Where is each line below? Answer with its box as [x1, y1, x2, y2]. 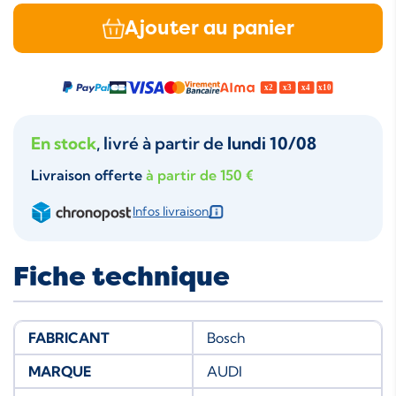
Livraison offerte [31, 165, 146, 184]
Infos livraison [133, 202, 209, 219]
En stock [31, 132, 96, 154]
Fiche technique [13, 259, 230, 294]
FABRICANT [28, 328, 110, 346]
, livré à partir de [96, 132, 227, 154]
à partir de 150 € [146, 165, 254, 184]
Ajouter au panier [124, 14, 294, 41]
